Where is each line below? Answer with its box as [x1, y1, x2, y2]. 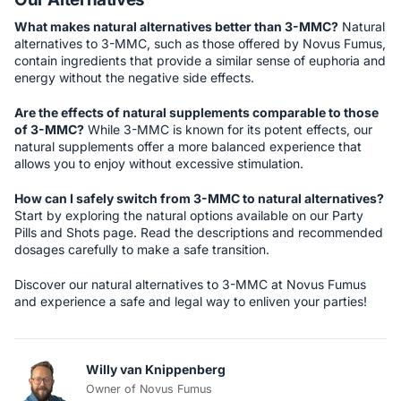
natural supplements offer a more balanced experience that [14, 138, 362, 154]
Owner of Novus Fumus [86, 381, 212, 396]
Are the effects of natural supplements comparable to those [14, 104, 379, 120]
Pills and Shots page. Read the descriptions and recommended [14, 224, 383, 240]
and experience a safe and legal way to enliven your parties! [14, 293, 367, 309]
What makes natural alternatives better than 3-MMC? [14, 18, 338, 34]
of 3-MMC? [14, 121, 84, 137]
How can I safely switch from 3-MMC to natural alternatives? [14, 190, 384, 206]
